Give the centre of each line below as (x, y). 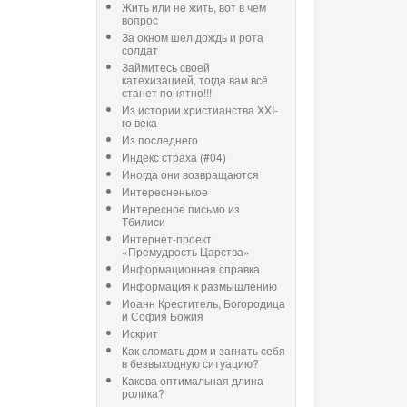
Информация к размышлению (199, 286)
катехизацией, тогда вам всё (195, 80)
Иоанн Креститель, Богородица (203, 303)
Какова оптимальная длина (193, 381)
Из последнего (160, 140)
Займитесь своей (166, 67)
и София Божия (163, 316)
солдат (140, 50)
